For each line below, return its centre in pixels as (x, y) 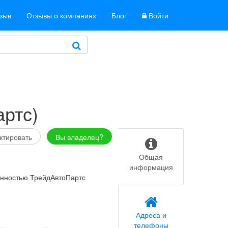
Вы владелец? (79, 137)
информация (151, 167)
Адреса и (151, 215)
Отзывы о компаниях (61, 15)
